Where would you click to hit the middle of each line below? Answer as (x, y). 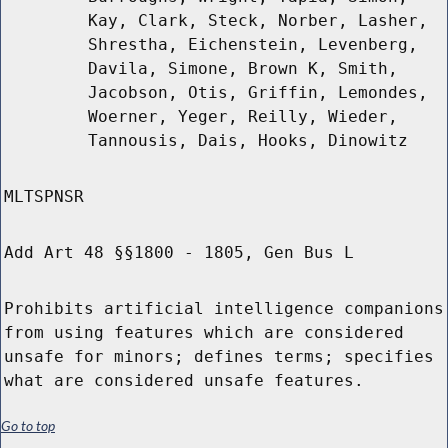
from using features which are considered (204, 333)
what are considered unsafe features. (184, 381)
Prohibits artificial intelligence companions (224, 309)
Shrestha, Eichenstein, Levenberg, (253, 45)
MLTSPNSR (44, 197)
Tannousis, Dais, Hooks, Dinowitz (248, 141)
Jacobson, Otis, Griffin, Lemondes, (258, 93)
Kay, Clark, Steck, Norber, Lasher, (258, 21)
